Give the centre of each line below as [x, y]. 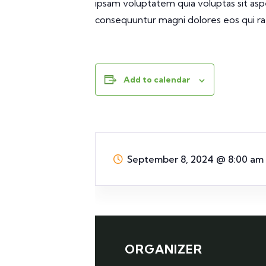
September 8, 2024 [172, 159]
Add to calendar [157, 80]
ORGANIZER [164, 249]
